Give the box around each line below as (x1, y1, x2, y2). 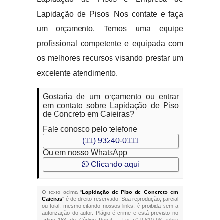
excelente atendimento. (36, 69, 118, 77)
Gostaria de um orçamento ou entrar (42, 92, 179, 101)
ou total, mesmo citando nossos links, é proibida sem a (41, 203, 179, 209)
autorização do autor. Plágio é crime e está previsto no (41, 210, 179, 216)
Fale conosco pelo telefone (42, 125, 137, 133)
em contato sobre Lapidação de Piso (42, 101, 179, 110)
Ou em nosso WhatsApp (42, 148, 127, 157)
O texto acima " (41, 189, 82, 195)
